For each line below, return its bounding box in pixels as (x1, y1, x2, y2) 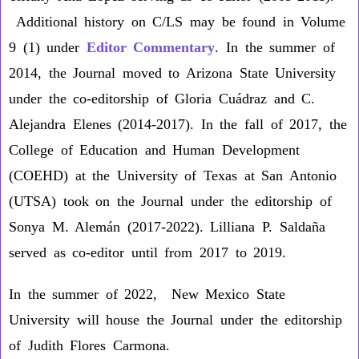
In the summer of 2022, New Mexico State (9, 286, 285, 302)
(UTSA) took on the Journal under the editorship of (9, 193, 332, 209)
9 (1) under (9, 39, 87, 55)
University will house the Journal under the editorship (9, 312, 343, 328)
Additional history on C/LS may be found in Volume (9, 14, 346, 30)
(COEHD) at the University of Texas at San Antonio (9, 167, 337, 184)
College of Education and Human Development (9, 142, 301, 158)
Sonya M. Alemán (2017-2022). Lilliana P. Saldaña (9, 219, 325, 235)
